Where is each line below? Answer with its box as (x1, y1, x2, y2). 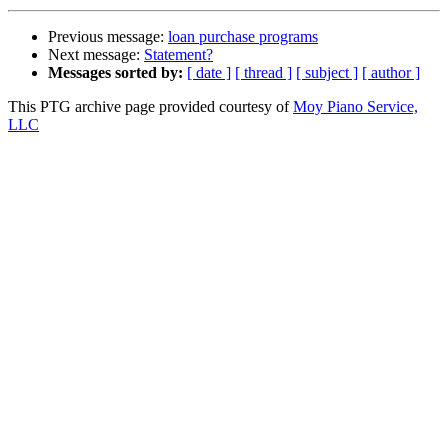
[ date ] (187, 64, 231, 82)
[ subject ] (296, 64, 358, 82)
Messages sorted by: (48, 64, 183, 82)
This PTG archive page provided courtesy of (8, 98, 293, 116)
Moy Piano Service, (293, 98, 418, 116)
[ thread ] (235, 64, 292, 82)
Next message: (48, 46, 144, 64)
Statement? (144, 46, 213, 64)
